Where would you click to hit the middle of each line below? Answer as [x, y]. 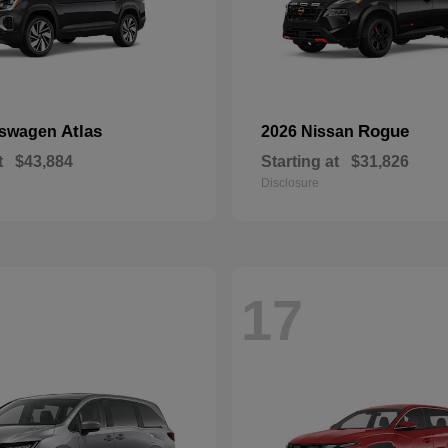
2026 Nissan [309, 132]
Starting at [300, 162]
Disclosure [290, 183]
